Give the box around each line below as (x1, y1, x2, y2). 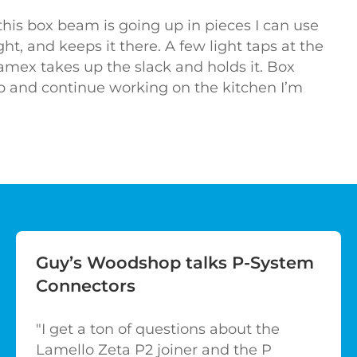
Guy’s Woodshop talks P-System (36, 253, 314, 273)
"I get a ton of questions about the (36, 320, 280, 339)
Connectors (36, 276, 135, 296)
